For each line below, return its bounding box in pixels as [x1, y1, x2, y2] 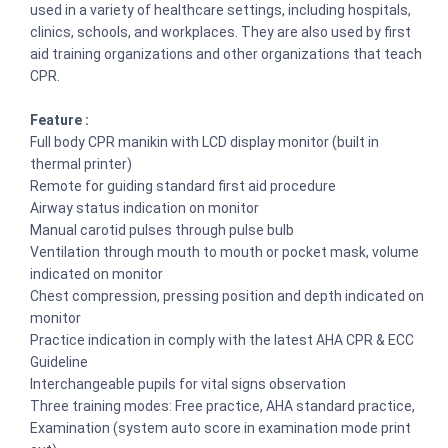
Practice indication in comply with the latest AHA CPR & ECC [30, 332, 414, 348]
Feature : [30, 112, 92, 128]
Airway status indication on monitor [30, 200, 259, 216]
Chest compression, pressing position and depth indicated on [30, 288, 424, 304]
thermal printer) [30, 156, 132, 172]
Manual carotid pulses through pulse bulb [30, 222, 294, 238]
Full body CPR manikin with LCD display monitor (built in [30, 134, 379, 150]
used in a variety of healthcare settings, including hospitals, [30, 2, 411, 18]
